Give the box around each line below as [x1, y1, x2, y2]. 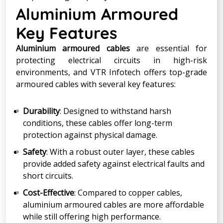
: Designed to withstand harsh [60, 105, 171, 116]
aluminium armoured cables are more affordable [23, 199, 204, 210]
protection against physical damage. [23, 129, 157, 140]
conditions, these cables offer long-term [23, 117, 172, 128]
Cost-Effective [23, 187, 74, 198]
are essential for [129, 42, 208, 54]
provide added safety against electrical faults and [23, 158, 205, 169]
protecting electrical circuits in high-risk [16, 54, 207, 66]
